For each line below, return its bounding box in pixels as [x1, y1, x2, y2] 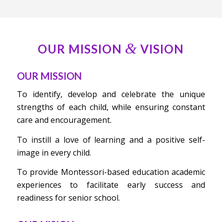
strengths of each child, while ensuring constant [16, 102, 206, 113]
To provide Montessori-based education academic [16, 166, 206, 178]
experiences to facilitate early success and [16, 179, 206, 191]
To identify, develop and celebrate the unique [16, 89, 206, 100]
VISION [137, 41, 184, 56]
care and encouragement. [16, 114, 111, 126]
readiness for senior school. [16, 192, 120, 204]
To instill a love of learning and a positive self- [16, 134, 206, 145]
